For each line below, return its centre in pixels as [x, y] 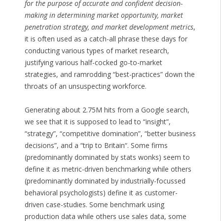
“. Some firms [146, 146]
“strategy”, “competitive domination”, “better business [110, 134]
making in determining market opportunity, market [104, 15]
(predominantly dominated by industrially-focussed [105, 181]
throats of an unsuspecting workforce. [85, 86]
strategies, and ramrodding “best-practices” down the [110, 74]
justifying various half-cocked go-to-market [93, 63]
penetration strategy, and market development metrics [109, 27]
